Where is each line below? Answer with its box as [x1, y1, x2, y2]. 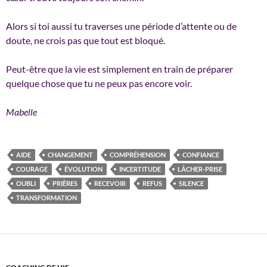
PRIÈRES [52, 179, 77, 188]
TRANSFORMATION [16, 194, 77, 202]
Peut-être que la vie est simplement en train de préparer [6, 63, 233, 75]
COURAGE [16, 165, 48, 173]
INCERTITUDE [119, 165, 161, 173]
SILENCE [179, 179, 204, 188]
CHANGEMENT [48, 151, 93, 159]
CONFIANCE [182, 151, 219, 159]
